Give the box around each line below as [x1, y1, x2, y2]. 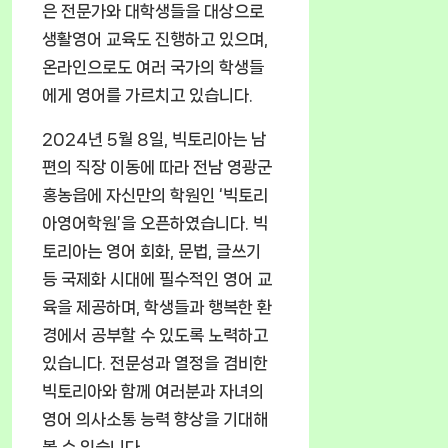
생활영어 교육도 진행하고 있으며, [42, 30, 268, 49]
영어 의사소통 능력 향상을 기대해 [42, 410, 268, 429]
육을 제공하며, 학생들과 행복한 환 [42, 298, 272, 317]
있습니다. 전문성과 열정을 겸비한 [42, 354, 268, 373]
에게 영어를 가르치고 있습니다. [42, 86, 253, 105]
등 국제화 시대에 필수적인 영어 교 [42, 270, 272, 289]
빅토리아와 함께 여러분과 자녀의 [42, 382, 264, 401]
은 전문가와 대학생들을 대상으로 [42, 2, 264, 21]
